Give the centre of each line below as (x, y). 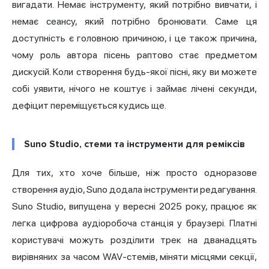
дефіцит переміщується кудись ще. (89, 105)
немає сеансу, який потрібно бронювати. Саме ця (134, 21)
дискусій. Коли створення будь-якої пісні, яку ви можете (134, 71)
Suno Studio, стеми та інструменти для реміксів (134, 144)
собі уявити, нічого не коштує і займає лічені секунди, (134, 88)
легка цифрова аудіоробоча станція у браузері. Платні (134, 223)
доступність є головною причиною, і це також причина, (134, 38)
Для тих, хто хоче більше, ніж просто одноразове (134, 172)
